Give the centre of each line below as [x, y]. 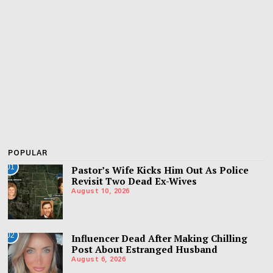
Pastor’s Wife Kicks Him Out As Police [160, 170]
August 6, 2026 [99, 260]
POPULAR [28, 153]
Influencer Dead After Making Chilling [160, 238]
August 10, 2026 [101, 191]
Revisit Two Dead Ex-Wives [134, 181]
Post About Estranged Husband [145, 249]
